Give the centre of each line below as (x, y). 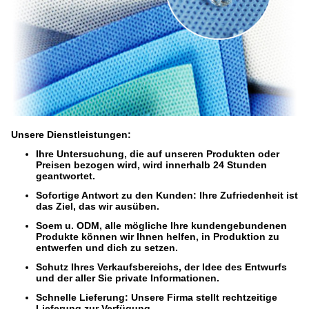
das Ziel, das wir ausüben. (98, 207)
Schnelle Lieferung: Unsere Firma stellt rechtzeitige (157, 298)
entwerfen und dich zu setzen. (107, 248)
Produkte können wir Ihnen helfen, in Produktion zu (158, 237)
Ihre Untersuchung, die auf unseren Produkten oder (158, 154)
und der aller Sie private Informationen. (128, 278)
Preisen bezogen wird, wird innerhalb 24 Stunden (151, 165)
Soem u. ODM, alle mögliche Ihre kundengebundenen (161, 226)
